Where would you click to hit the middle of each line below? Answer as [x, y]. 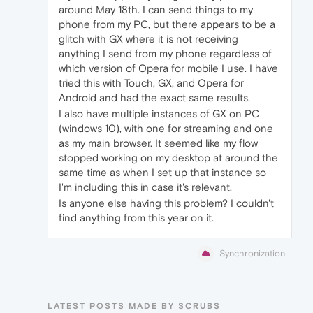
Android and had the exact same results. [154, 98]
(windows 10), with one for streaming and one [166, 129]
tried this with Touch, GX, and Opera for [151, 83]
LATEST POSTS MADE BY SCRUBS [134, 306]
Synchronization [252, 254]
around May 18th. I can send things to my [156, 10]
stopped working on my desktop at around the [168, 158]
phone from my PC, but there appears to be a [167, 24]
